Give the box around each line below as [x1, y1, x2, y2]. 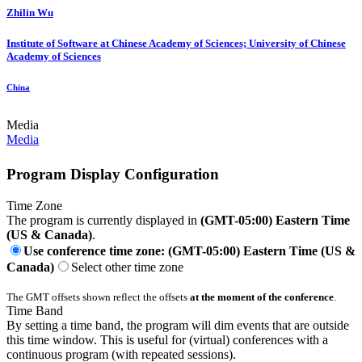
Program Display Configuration [6, 165, 219, 183]
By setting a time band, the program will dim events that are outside [6, 318, 349, 332]
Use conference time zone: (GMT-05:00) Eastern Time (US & [23, 243, 356, 258]
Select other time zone [71, 259, 183, 274]
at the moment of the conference [190, 290, 334, 303]
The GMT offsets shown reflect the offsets [6, 290, 190, 303]
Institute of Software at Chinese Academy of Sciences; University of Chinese [6, 36, 346, 49]
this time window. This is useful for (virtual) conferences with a [6, 332, 328, 347]
